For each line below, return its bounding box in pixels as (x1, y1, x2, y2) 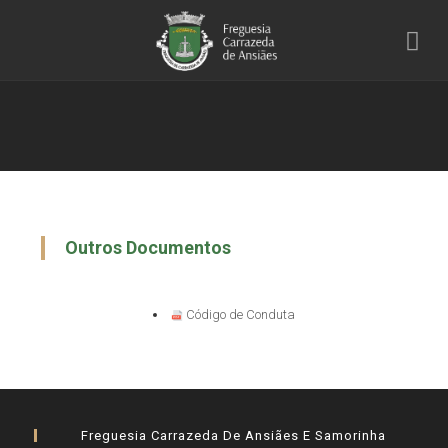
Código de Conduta (185, 307, 295, 322)
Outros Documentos (65, 237, 232, 258)
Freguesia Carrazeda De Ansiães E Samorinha (80, 428, 386, 443)
